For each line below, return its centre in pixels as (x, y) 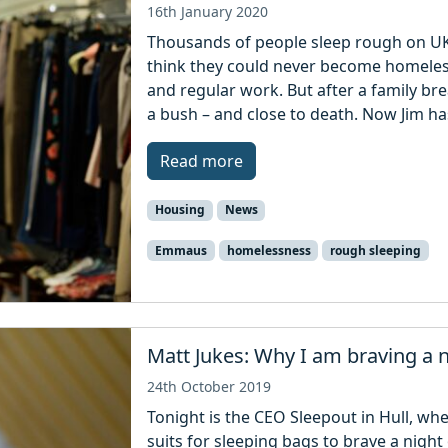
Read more (202, 161)
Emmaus (180, 250)
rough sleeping (376, 250)
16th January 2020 (208, 12)
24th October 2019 (209, 386)
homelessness (268, 250)
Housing (179, 210)
